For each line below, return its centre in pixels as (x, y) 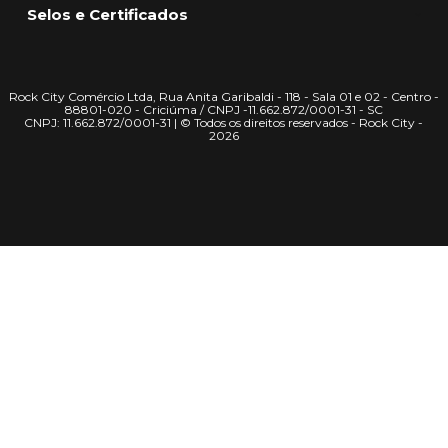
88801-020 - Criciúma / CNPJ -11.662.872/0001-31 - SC (223, 110)
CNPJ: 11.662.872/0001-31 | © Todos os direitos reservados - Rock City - (224, 123)
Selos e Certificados (107, 15)
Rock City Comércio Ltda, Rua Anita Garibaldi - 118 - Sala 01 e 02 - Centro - (223, 97)
